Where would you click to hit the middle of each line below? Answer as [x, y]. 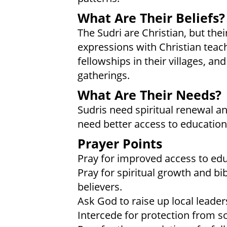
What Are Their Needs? [149, 95]
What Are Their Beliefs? [151, 18]
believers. [100, 186]
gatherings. [103, 75]
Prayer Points [120, 143]
